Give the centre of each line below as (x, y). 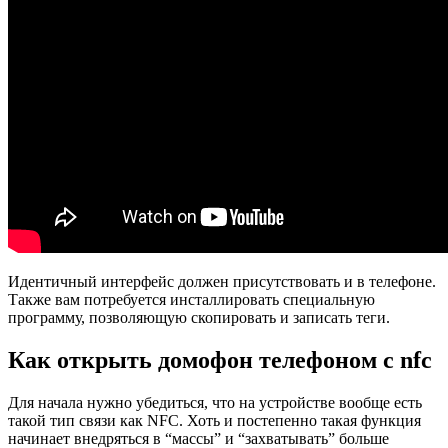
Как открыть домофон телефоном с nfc (220, 359)
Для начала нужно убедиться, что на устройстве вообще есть (215, 402)
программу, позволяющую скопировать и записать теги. (199, 317)
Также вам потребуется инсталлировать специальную (191, 299)
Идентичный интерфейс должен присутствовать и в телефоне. (222, 281)
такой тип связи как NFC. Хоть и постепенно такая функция (214, 420)
